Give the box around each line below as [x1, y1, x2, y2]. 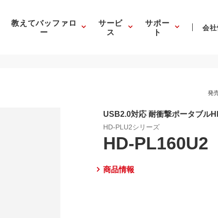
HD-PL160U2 [103, 129, 209, 155]
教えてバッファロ [11, 16, 77, 28]
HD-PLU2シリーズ [103, 122, 160, 131]
